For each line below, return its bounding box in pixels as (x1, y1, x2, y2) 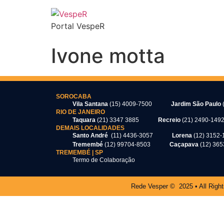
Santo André (72, 131, 111, 139)
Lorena (172, 131, 193, 139)
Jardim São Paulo (171, 100, 222, 108)
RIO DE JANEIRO (56, 108, 105, 116)
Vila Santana (72, 100, 109, 108)
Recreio (158, 116, 182, 123)
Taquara (72, 116, 97, 123)
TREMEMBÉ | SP (56, 148, 103, 156)
